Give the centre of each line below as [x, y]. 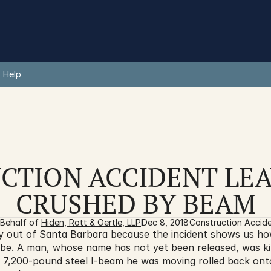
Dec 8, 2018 [165, 222]
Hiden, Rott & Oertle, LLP [91, 222]
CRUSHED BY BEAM [135, 204]
